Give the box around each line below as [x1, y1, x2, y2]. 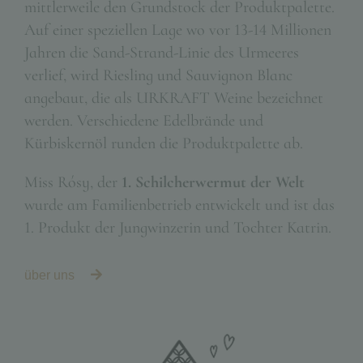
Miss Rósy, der [24, 173, 122, 193]
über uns [24, 268, 75, 283]
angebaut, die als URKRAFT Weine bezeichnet [24, 88, 323, 109]
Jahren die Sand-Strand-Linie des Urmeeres [24, 43, 299, 63]
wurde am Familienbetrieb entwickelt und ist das [24, 195, 335, 216]
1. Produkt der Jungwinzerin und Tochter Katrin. [24, 218, 335, 238]
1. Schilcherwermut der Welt [122, 173, 305, 193]
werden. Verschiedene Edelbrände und [24, 111, 263, 131]
